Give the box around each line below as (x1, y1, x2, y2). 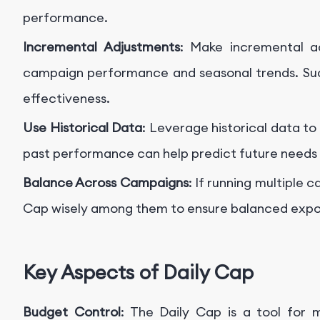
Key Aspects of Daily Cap (23, 259, 254, 284)
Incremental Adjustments (23, 39, 180, 56)
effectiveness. (23, 90, 110, 107)
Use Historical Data (23, 119, 142, 136)
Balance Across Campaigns (23, 174, 189, 191)
